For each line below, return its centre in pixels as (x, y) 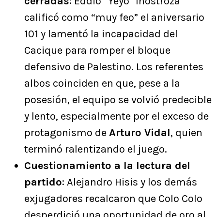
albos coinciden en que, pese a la (102, 84)
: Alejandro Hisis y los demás (130, 182)
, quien (186, 133)
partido (43, 182)
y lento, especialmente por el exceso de (116, 116)
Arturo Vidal (140, 133)
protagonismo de (67, 133)
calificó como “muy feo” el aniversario (114, 18)
